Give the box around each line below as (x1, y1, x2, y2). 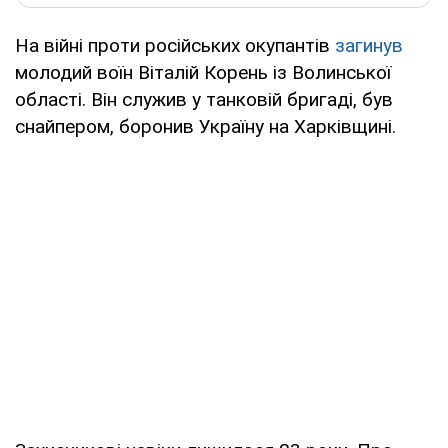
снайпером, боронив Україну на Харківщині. (15, 114, 396, 138)
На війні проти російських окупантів (15, 33, 335, 57)
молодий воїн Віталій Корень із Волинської (15, 60, 391, 84)
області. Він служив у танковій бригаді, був (15, 87, 393, 111)
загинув (335, 33, 403, 57)
